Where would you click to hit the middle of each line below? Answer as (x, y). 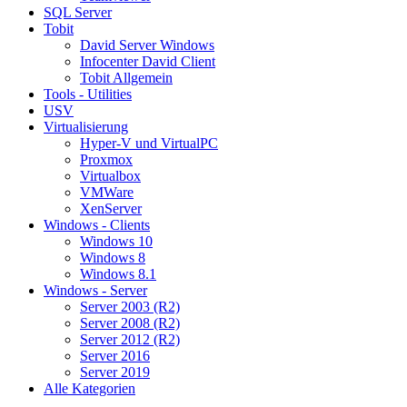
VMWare (107, 193)
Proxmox (106, 160)
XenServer (111, 209)
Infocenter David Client (148, 62)
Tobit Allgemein (126, 78)
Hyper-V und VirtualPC (149, 144)
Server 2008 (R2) (130, 323)
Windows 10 (116, 242)
